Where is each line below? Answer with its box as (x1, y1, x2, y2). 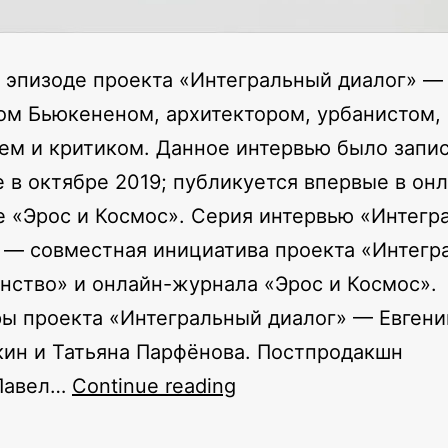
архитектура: (235, 407, 364, 432)
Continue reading (72, 374, 236, 399)
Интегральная (235, 373, 372, 398)
